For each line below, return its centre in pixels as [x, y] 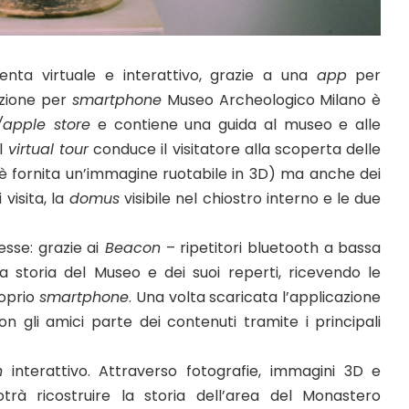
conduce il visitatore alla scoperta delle [235, 149]
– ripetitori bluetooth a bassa [271, 247]
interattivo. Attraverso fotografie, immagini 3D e [192, 371]
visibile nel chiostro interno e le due [250, 198]
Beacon [130, 247]
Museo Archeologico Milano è [271, 100]
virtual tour [48, 149]
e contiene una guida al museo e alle [236, 124]
